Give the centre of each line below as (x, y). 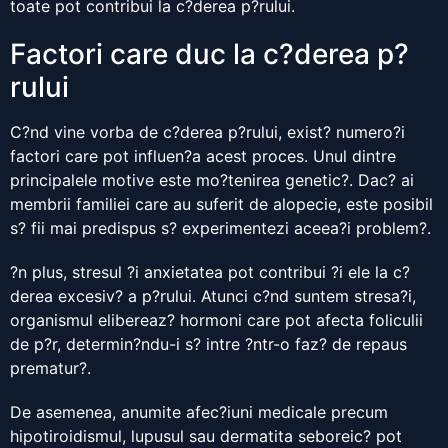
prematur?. (50, 368)
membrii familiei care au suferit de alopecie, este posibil (221, 204)
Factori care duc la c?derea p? (209, 54)
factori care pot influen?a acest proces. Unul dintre (203, 156)
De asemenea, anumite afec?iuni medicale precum (199, 412)
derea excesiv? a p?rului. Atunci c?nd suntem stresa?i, (213, 296)
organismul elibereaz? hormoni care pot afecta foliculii (216, 320)
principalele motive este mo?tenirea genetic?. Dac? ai (212, 180)
